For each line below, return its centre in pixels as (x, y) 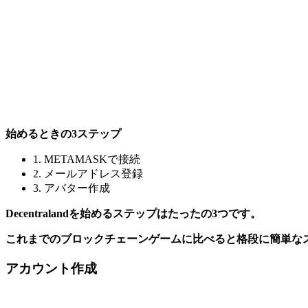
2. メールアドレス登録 (88, 174)
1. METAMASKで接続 (87, 159)
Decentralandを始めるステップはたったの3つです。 (133, 214)
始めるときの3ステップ (63, 134)
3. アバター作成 (71, 188)
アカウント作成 (51, 268)
